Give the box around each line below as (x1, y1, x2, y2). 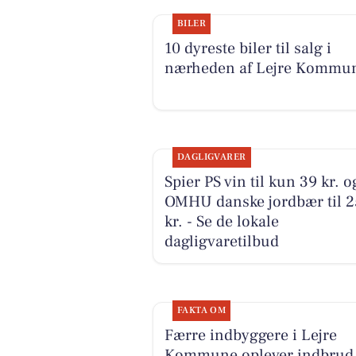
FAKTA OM (176, 304, 226, 317)
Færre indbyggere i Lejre (164, 325, 337, 346)
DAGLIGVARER (176, 151, 246, 164)
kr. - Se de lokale (164, 211, 279, 233)
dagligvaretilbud (164, 231, 279, 253)
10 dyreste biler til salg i (164, 37, 331, 59)
